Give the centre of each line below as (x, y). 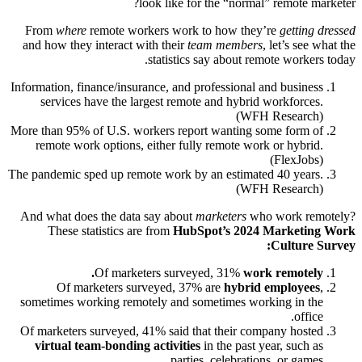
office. (309, 316)
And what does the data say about (108, 216)
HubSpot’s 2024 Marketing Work (264, 230)
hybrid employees (272, 287)
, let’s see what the (309, 44)
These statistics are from (110, 230)
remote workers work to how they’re (185, 30)
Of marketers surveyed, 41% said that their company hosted (172, 330)
